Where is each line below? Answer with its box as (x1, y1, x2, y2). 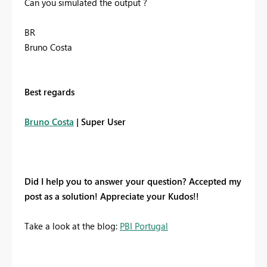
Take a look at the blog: (24, 220, 120, 232)
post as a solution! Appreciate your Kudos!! (24, 190, 201, 203)
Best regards (24, 86, 74, 98)
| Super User (74, 116, 126, 128)
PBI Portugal (120, 220, 168, 232)
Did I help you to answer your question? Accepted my (24, 175, 241, 188)
